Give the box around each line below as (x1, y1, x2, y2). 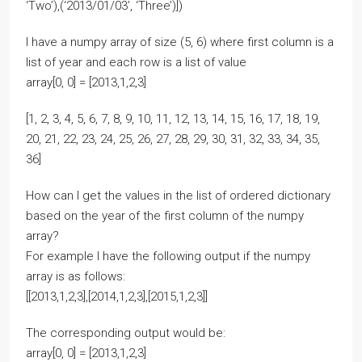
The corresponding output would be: (26, 325, 225, 340)
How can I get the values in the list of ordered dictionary (26, 187, 330, 203)
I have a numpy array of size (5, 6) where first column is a (26, 34, 334, 49)
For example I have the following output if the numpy (26, 248, 310, 263)
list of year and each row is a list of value (26, 54, 246, 69)
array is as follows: (26, 268, 125, 284)
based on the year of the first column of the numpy (26, 208, 304, 223)
